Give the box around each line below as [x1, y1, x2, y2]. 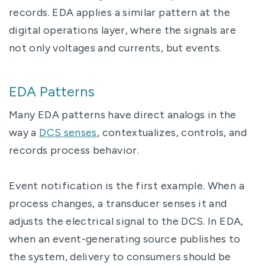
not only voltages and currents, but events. [9, 41, 222, 54]
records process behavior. [9, 143, 139, 157]
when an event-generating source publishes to [9, 232, 241, 245]
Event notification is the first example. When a [9, 179, 244, 192]
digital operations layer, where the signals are [9, 23, 236, 37]
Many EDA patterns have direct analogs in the [9, 108, 237, 121]
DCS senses [39, 125, 97, 139]
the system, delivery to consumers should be [9, 250, 231, 263]
